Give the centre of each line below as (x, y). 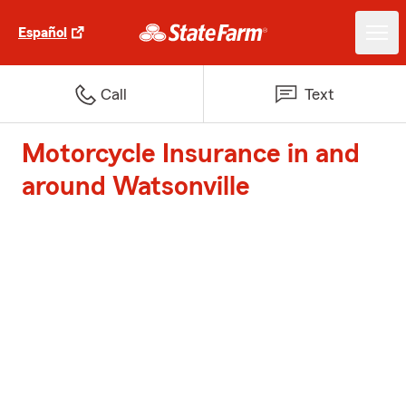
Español (43, 33)
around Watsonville (136, 187)
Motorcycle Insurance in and (191, 154)
